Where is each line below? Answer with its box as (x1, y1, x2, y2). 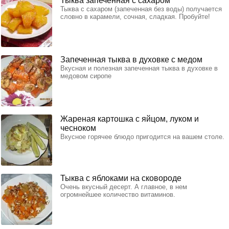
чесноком (60, 123, 96, 132)
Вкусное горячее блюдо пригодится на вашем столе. (60, 132, 224, 141)
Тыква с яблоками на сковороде (60, 173, 181, 182)
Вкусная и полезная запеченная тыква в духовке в (60, 64, 218, 72)
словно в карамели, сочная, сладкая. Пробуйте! (60, 12, 210, 20)
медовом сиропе (60, 72, 111, 80)
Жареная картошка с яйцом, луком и (60, 114, 199, 123)
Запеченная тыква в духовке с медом (60, 55, 202, 64)
